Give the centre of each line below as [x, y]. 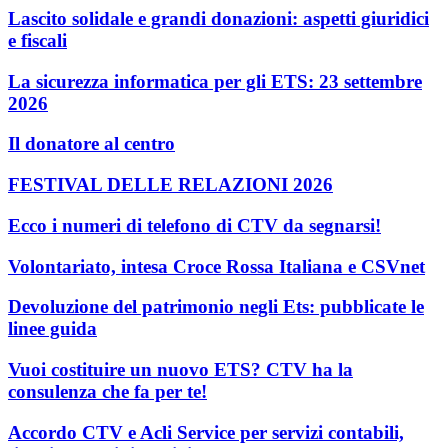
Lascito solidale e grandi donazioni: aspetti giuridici [218, 18]
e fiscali [37, 40]
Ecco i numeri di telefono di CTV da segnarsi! [194, 225]
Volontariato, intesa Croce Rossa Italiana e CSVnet [216, 266]
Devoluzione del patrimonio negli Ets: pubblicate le [216, 307]
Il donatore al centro [91, 144]
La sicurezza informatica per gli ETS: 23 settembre [215, 81]
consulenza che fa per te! [107, 391]
